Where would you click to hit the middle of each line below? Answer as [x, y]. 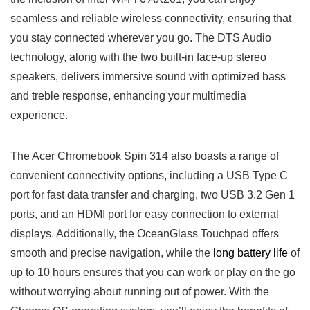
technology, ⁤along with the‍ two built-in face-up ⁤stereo [138, 57]
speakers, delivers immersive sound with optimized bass [148, 77]
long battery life [250, 253]
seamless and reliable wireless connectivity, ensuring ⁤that [151, 19]
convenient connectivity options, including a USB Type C [149, 176]
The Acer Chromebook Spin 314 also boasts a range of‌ [145, 156]
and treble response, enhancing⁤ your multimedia [128, 96]
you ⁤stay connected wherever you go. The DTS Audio [141, 38]
